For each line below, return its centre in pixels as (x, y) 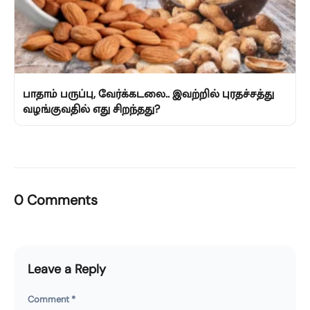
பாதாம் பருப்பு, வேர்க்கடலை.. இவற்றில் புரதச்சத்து (148, 93)
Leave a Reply (67, 269)
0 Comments (56, 200)
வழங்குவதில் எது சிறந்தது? (91, 109)
